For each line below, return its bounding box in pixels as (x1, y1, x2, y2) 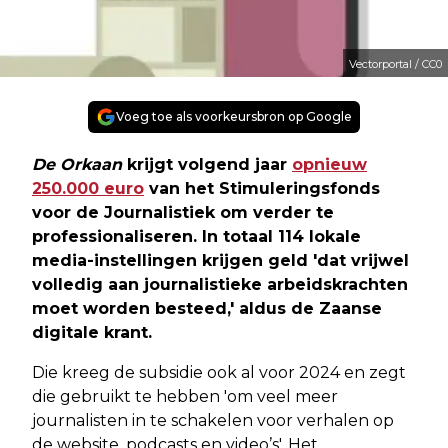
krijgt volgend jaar (122, 155, 292, 174)
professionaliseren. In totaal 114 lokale (32, 227, 361, 246)
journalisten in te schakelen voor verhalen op (32, 411, 394, 430)
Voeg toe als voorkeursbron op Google (116, 109, 352, 124)
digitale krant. (32, 323, 152, 342)
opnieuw (292, 155, 367, 174)
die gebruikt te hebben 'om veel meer (32, 387, 338, 406)
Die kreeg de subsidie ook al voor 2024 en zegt (32, 363, 406, 382)
